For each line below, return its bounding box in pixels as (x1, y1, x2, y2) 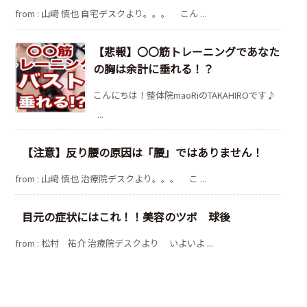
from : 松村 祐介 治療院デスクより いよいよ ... (15, 236, 213, 249)
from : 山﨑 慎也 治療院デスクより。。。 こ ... (15, 171, 206, 185)
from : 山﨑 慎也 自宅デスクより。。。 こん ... (15, 6, 206, 20)
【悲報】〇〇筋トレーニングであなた (93, 42, 280, 60)
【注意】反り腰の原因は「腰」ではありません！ (22, 143, 263, 160)
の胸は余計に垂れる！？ (93, 60, 214, 77)
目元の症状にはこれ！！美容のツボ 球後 (22, 208, 230, 225)
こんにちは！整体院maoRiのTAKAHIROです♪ (93, 88, 280, 101)
